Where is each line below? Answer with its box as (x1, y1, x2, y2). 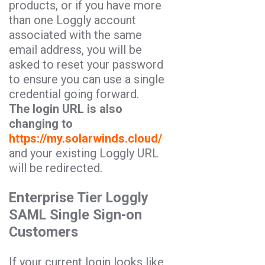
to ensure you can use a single (9, 72, 164, 86)
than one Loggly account (9, 12, 136, 27)
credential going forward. (9, 86, 139, 101)
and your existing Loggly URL (9, 146, 159, 160)
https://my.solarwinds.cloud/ (9, 131, 162, 146)
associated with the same (9, 27, 142, 42)
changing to (9, 116, 73, 131)
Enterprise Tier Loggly (9, 189, 148, 206)
